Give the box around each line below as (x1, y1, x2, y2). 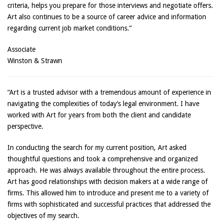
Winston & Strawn (7, 57, 62, 65)
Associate (7, 45, 36, 53)
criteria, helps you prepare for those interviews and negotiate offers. (7, 1, 213, 9)
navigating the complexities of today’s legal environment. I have (7, 100, 199, 108)
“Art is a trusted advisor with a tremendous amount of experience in (7, 88, 211, 96)
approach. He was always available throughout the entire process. (7, 166, 205, 174)
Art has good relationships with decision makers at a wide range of (7, 178, 208, 185)
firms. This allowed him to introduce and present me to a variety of (7, 189, 209, 197)
